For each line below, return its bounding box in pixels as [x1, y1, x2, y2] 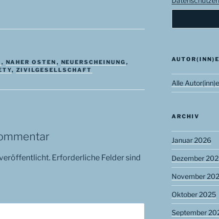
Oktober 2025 [171, 190, 216, 198]
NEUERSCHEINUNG [61, 59, 126, 66]
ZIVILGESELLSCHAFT [16, 66, 92, 74]
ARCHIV [171, 112, 199, 120]
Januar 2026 [171, 135, 211, 144]
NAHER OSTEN [5, 59, 57, 66]
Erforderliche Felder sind [52, 153, 141, 162]
